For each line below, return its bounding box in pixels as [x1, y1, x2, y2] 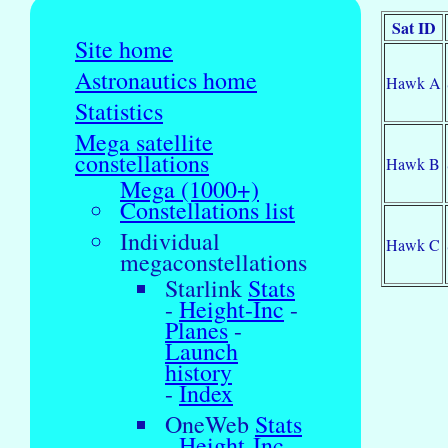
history [165, 355, 232, 388]
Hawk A [386, 71, 441, 93]
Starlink [165, 271, 248, 304]
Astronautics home [75, 63, 257, 96]
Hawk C [386, 233, 440, 255]
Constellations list [120, 193, 295, 226]
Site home [75, 32, 173, 65]
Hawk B [386, 152, 440, 174]
